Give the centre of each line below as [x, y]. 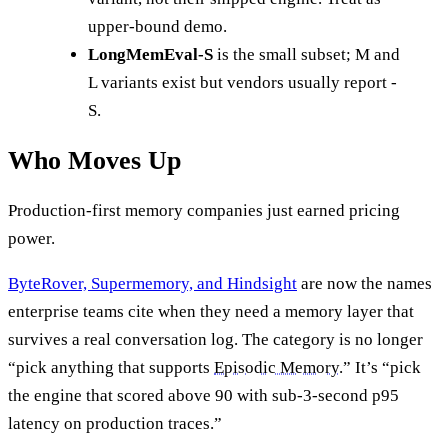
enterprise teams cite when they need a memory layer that [211, 311]
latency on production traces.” [115, 423]
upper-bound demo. [157, 26]
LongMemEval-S [150, 54]
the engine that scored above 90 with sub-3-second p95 [203, 395]
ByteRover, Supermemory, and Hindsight [152, 283]
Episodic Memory [276, 367]
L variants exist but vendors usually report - [242, 82]
